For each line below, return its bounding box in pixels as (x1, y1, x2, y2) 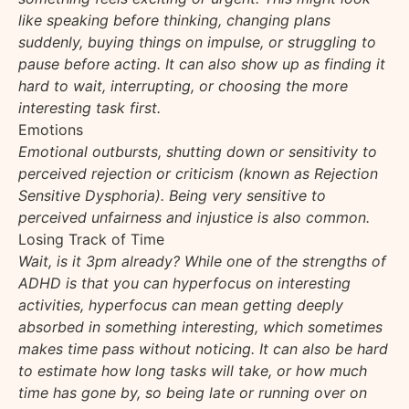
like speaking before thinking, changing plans (18, 10, 330, 29)
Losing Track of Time (18, 229, 164, 248)
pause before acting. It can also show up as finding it (18, 54, 385, 73)
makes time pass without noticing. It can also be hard (18, 339, 388, 358)
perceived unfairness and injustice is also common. (18, 207, 370, 226)
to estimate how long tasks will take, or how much (18, 361, 367, 380)
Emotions (18, 120, 83, 139)
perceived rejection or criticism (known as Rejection (18, 163, 378, 183)
